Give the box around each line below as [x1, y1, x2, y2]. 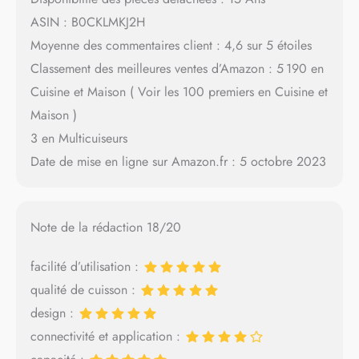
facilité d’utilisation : [30, 257, 143, 276]
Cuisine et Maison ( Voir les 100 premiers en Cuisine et [30, 82, 328, 101]
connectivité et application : [30, 327, 184, 346]
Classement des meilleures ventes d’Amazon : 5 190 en [30, 58, 324, 78]
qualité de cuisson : [30, 280, 139, 300]
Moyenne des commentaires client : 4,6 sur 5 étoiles [30, 35, 312, 54]
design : [30, 304, 78, 323]
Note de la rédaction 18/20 [30, 218, 181, 237]
